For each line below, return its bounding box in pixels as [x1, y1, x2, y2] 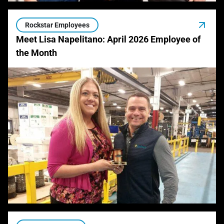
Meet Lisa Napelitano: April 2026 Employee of [16, 34, 200, 45]
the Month [16, 47, 57, 58]
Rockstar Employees [25, 21, 89, 29]
